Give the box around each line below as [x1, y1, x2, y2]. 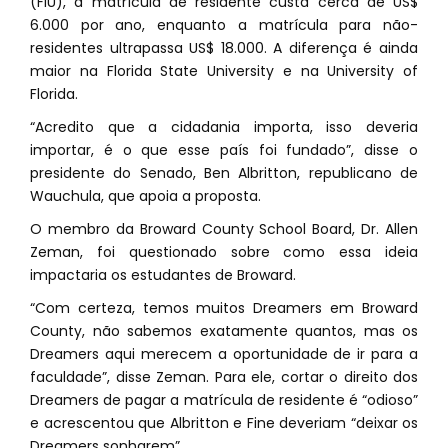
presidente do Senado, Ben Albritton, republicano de [30, 163, 418, 184]
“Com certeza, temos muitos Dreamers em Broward [30, 298, 418, 319]
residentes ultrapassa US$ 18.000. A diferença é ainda [30, 38, 418, 59]
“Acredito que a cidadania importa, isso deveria [30, 117, 418, 138]
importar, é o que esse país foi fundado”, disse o [30, 140, 418, 161]
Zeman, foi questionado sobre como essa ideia [30, 242, 418, 263]
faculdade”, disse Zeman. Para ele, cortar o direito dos [30, 367, 418, 388]
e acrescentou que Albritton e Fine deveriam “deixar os [30, 413, 418, 434]
